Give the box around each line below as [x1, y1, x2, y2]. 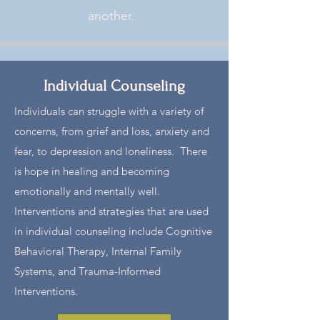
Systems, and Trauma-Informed [14, 264, 161, 278]
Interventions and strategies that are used [14, 204, 209, 218]
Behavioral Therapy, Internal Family [14, 244, 181, 258]
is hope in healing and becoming [14, 164, 169, 178]
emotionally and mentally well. [14, 184, 163, 198]
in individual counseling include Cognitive [14, 224, 212, 238]
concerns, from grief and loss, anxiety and [14, 124, 209, 138]
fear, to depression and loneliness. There [14, 144, 207, 158]
